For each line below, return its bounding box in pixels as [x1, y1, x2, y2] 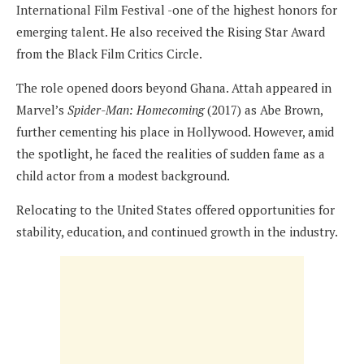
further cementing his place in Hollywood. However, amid [16, 123, 334, 140]
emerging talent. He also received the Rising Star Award [16, 23, 325, 40]
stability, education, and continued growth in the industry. [16, 223, 338, 240]
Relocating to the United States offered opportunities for [16, 201, 335, 218]
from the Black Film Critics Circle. [16, 45, 202, 62]
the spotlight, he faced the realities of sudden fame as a [16, 145, 325, 162]
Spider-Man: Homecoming [67, 101, 204, 118]
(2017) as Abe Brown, [204, 101, 323, 118]
